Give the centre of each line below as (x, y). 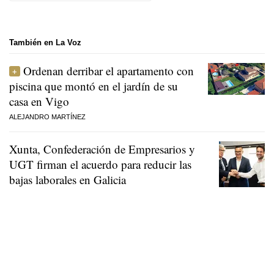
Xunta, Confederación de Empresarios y (102, 149)
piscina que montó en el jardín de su (94, 86)
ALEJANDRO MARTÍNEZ (47, 117)
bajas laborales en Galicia (68, 179)
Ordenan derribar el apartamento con (109, 70)
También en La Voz (45, 43)
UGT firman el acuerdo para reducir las (100, 164)
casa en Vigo (39, 101)
